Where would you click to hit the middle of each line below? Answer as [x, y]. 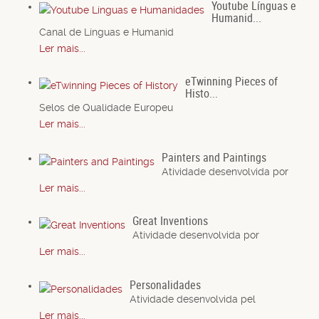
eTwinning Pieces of [231, 82]
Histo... [202, 94]
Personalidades [165, 284]
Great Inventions [170, 221]
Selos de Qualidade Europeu [106, 108]
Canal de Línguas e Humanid [106, 32]
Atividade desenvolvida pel [193, 299]
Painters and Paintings [214, 157]
